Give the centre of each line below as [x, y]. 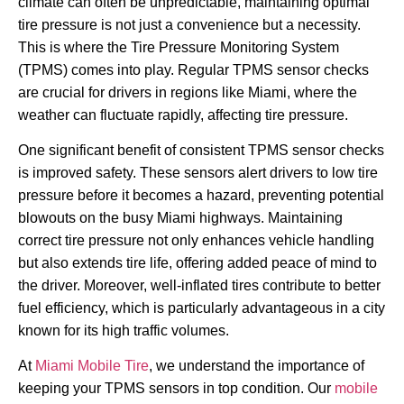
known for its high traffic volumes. [124, 331]
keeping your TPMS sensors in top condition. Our [176, 389]
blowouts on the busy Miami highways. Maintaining [180, 218]
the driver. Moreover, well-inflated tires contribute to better [199, 286]
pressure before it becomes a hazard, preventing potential [201, 196]
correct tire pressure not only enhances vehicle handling [196, 241]
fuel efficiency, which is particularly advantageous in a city [202, 308]
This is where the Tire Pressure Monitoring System [179, 47]
